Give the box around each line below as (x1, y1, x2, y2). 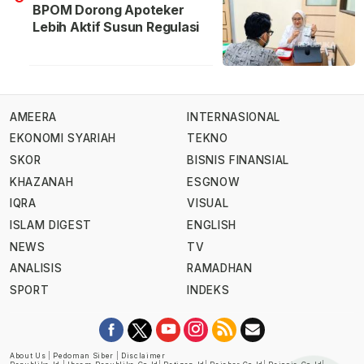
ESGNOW (187, 175, 240, 188)
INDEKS (187, 284, 230, 297)
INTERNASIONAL (187, 110, 280, 123)
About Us (10, 352, 46, 361)
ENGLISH (187, 219, 236, 232)
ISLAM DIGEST (10, 219, 93, 232)
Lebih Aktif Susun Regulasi (32, 19, 200, 36)
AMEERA (10, 110, 57, 123)
